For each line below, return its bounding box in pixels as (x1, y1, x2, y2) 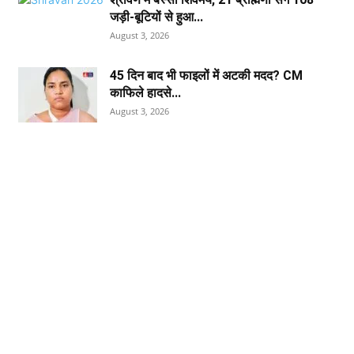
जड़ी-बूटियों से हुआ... (110, 9, 204, 24)
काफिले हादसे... (110, 85, 182, 100)
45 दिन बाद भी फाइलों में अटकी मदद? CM (110, 68, 303, 83)
